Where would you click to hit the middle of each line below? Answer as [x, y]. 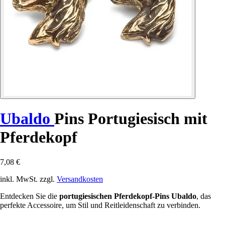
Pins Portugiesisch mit [131, 119]
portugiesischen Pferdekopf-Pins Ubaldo [128, 196]
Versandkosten [80, 179]
